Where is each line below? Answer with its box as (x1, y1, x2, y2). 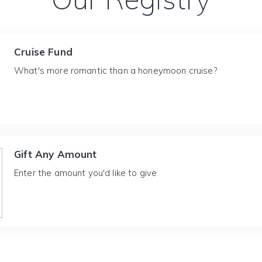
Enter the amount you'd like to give (14, 167, 157, 178)
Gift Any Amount (14, 148, 97, 160)
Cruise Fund (14, 46, 73, 58)
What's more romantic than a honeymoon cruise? (14, 65, 217, 76)
